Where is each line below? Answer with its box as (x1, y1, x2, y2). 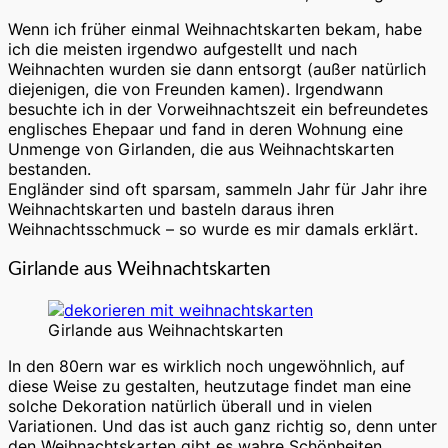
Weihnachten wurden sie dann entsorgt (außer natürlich (8, 59, 426, 80)
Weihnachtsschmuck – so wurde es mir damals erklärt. (8, 219, 418, 240)
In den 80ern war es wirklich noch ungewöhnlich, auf (8, 355, 405, 376)
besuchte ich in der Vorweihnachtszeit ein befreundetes (8, 99, 428, 120)
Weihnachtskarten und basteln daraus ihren (8, 199, 334, 220)
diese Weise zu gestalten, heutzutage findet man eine (8, 375, 411, 396)
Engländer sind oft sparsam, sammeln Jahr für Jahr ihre (8, 179, 427, 200)
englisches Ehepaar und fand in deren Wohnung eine (8, 119, 403, 140)
